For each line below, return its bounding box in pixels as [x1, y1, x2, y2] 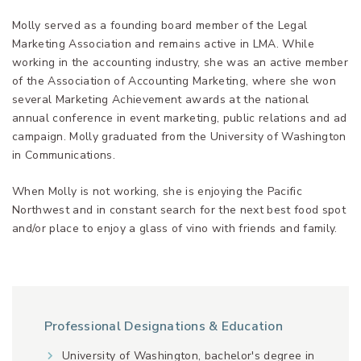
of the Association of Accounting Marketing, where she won [12, 73, 336, 89]
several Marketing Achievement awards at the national [12, 92, 309, 108]
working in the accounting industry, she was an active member [12, 55, 348, 71]
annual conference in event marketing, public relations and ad [12, 110, 347, 127]
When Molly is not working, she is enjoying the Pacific [12, 184, 302, 200]
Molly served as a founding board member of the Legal [12, 18, 308, 34]
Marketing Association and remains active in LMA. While [12, 36, 314, 52]
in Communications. [12, 147, 115, 164]
